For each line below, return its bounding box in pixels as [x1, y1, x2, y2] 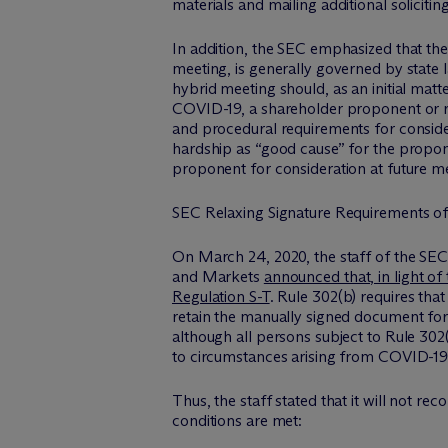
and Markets [172, 267, 264, 286]
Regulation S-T [172, 287, 270, 306]
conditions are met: [172, 411, 303, 430]
